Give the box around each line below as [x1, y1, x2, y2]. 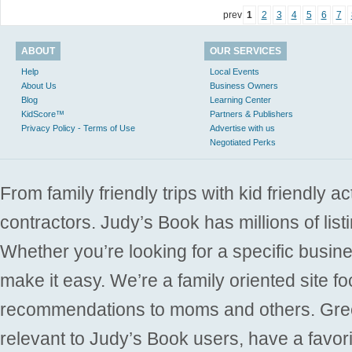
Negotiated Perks [210, 137, 276, 147]
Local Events [210, 67, 259, 76]
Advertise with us [210, 123, 275, 133]
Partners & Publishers [210, 109, 293, 119]
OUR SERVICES [210, 46, 281, 57]
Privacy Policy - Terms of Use [21, 123, 135, 133]
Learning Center [210, 95, 271, 104]
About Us [21, 81, 57, 90]
